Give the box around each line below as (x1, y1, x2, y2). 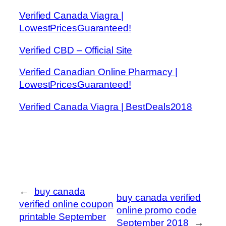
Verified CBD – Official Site (19, 44, 133, 55)
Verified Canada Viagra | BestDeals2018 (19, 101, 193, 112)
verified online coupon (19, 198, 114, 209)
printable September (19, 211, 106, 222)
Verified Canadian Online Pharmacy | (19, 67, 178, 78)
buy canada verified (117, 192, 201, 203)
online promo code (117, 205, 197, 216)
